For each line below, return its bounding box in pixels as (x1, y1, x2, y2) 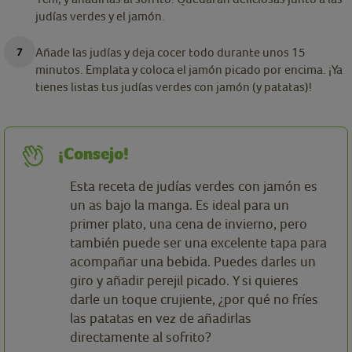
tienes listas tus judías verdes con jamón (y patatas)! (35, 79, 312, 94)
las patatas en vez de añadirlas (70, 310, 251, 327)
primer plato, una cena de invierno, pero (70, 215, 307, 233)
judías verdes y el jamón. (35, 9, 165, 24)
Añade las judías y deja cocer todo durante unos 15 (35, 45, 306, 60)
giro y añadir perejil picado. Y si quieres (70, 272, 299, 289)
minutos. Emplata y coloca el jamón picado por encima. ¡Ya (35, 62, 343, 77)
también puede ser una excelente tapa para (70, 234, 327, 251)
